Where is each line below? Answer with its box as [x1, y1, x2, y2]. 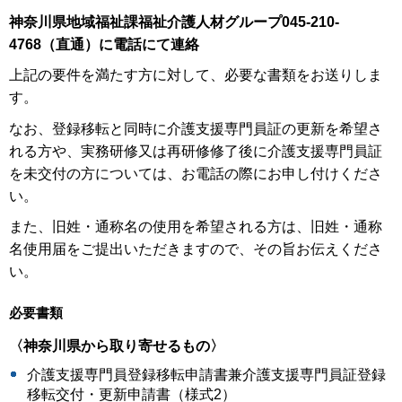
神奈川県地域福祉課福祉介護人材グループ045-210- [9, 13, 339, 30]
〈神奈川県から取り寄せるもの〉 [9, 337, 224, 354]
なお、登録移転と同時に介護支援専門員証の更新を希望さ [9, 120, 382, 136]
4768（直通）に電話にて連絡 [9, 36, 199, 52]
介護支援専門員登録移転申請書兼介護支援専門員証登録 [27, 367, 386, 383]
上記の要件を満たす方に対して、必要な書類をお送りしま [9, 67, 382, 83]
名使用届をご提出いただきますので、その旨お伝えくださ [9, 241, 382, 258]
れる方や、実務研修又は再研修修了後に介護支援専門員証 [9, 143, 382, 159]
